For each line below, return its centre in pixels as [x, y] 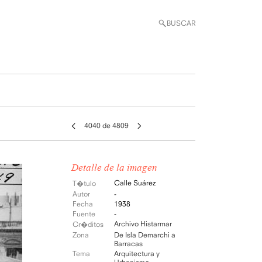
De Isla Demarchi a [145, 235]
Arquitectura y [137, 254]
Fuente [84, 214]
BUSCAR [181, 23]
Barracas [128, 244]
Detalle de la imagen [114, 168]
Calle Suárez [135, 183]
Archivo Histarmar [143, 224]
